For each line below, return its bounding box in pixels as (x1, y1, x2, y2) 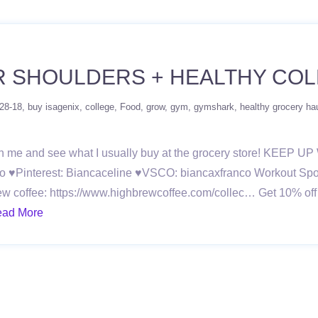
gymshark (194, 102, 234, 112)
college (85, 102, 114, 112)
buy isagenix (28, 102, 79, 112)
